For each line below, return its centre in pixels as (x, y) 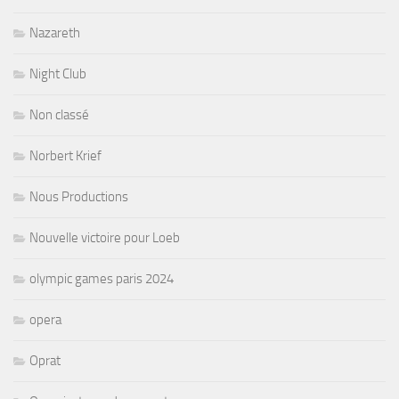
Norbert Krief (65, 156)
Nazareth (55, 33)
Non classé (59, 115)
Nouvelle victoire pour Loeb (105, 238)
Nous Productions (79, 197)
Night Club (58, 74)
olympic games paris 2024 (102, 279)
